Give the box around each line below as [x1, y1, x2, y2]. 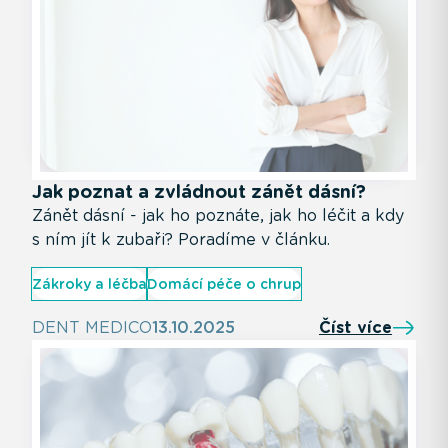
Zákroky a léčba [32, 276, 147, 293]
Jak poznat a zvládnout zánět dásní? [32, 181, 366, 203]
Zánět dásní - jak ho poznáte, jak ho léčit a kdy [32, 206, 404, 226]
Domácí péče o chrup [147, 276, 301, 293]
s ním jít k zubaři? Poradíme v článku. [32, 230, 330, 250]
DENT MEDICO [32, 318, 152, 338]
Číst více [319, 318, 392, 338]
